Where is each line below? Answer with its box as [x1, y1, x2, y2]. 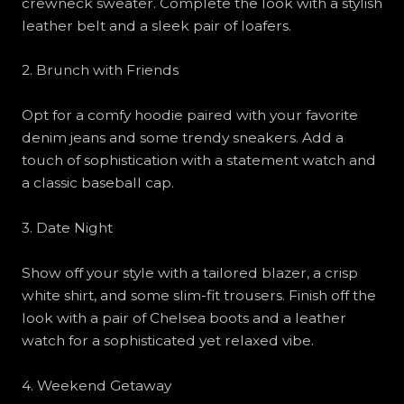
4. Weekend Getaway [21, 376, 171, 394]
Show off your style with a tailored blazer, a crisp [21, 263, 358, 281]
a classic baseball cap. [21, 174, 174, 192]
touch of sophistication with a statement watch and [21, 151, 376, 170]
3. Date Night [21, 218, 113, 236]
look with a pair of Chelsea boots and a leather [21, 308, 346, 326]
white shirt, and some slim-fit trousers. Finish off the [21, 286, 376, 304]
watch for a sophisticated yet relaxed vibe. [21, 331, 314, 349]
